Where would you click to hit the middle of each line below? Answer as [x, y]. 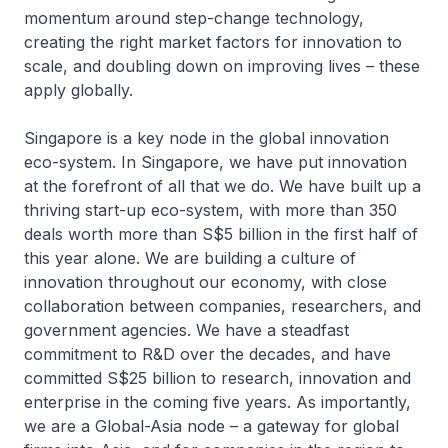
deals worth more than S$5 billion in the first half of [221, 234]
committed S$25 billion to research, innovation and [217, 378]
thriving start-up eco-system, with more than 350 [210, 210]
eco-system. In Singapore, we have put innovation [215, 162]
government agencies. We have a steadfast [186, 330]
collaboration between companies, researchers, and [222, 306]
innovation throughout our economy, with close [205, 282]
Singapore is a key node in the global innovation [206, 138]
